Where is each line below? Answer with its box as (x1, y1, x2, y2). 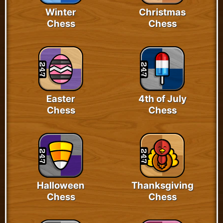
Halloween (37, 179, 85, 191)
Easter (46, 93, 75, 105)
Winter (45, 6, 76, 18)
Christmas (139, 6, 186, 18)
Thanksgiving (131, 179, 194, 191)
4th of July (138, 93, 187, 105)
